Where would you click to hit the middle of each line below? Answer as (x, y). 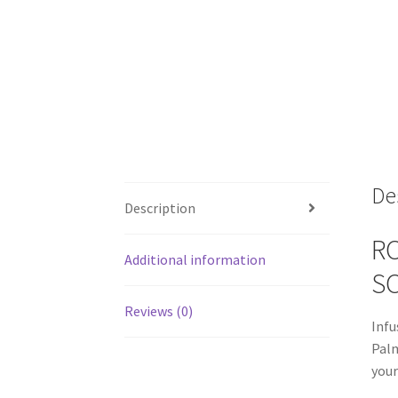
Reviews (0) (159, 310)
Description (160, 207)
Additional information (195, 259)
